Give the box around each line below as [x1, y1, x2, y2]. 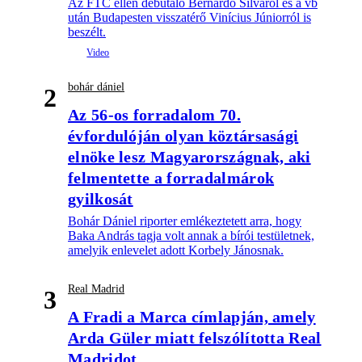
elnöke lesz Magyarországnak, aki [68, 148, 311, 166]
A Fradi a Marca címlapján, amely [68, 308, 316, 326]
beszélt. [68, 25, 106, 40]
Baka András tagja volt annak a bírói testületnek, [68, 229, 314, 243]
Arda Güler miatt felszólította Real [68, 329, 322, 347]
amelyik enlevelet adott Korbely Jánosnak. [68, 243, 284, 258]
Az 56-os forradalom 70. [68, 106, 241, 124]
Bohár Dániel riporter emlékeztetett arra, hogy [68, 214, 301, 229]
